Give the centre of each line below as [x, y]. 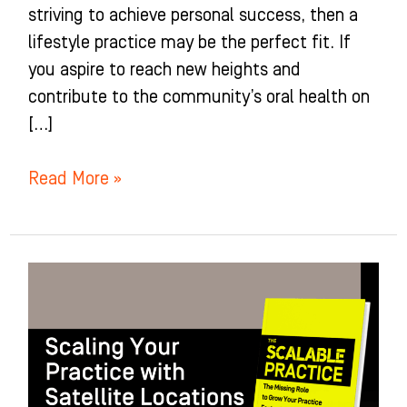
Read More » [74, 179]
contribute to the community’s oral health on [199, 98]
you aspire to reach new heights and [164, 70]
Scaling [54, 276]
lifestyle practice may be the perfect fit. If [189, 43]
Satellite [59, 385]
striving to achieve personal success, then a [193, 16]
